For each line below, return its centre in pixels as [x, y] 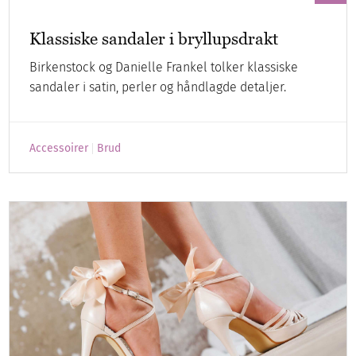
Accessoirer [59, 148]
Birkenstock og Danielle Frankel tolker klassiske [164, 67]
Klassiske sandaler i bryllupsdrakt [154, 38]
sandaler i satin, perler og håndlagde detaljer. [158, 87]
